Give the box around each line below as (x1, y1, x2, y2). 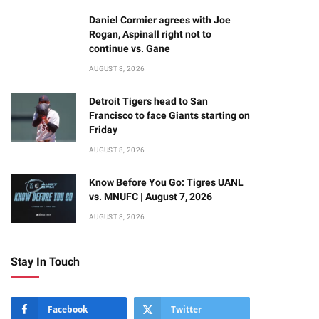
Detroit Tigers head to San (89, 95, 208, 107)
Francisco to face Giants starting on (89, 110, 250, 121)
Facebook (48, 303, 88, 315)
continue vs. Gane (89, 43, 170, 54)
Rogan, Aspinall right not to (89, 28, 211, 40)
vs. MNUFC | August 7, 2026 (89, 191, 212, 202)
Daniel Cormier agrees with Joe (89, 14, 231, 26)
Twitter (171, 303, 202, 315)
